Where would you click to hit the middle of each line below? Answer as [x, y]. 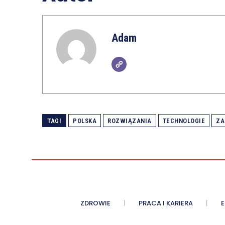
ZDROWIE [95, 203]
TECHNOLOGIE [184, 121]
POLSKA [85, 121]
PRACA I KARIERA [165, 203]
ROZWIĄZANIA [130, 121]
